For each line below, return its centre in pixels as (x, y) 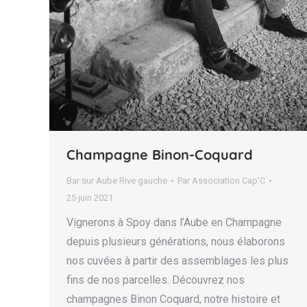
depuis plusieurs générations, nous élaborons (176, 242)
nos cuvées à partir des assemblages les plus (177, 261)
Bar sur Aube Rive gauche (117, 181)
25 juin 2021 (90, 198)
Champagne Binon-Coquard (162, 155)
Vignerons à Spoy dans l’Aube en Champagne (174, 222)
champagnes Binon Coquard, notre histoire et (173, 299)
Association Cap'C (229, 181)
